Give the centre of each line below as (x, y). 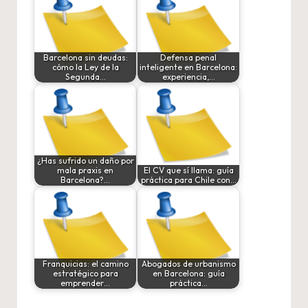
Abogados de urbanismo (188, 264)
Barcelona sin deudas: (85, 58)
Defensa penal (188, 58)
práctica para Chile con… (188, 180)
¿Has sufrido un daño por (85, 161)
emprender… (85, 283)
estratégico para (85, 274)
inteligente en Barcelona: (188, 67)
